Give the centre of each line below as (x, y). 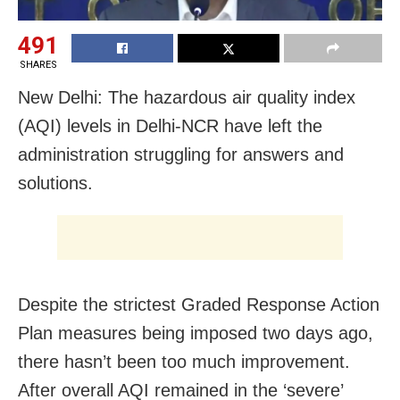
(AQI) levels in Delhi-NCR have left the (170, 125)
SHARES (38, 64)
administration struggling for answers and (181, 154)
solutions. (55, 183)
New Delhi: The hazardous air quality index (187, 97)
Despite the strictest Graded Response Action (199, 304)
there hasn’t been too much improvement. (184, 361)
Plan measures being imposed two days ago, (196, 333)
